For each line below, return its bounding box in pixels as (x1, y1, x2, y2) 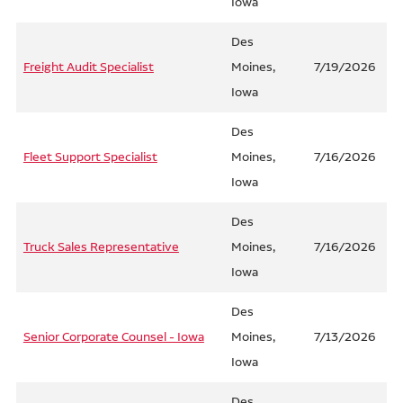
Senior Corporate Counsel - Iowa (22, 329, 204, 345)
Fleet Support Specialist (22, 149, 157, 166)
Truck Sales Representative (22, 239, 179, 255)
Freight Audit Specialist (22, 59, 154, 76)
